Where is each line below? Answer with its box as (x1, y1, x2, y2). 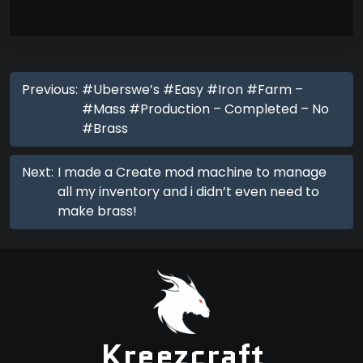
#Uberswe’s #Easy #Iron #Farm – (82, 80, 303, 100)
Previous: (22, 80, 78, 100)
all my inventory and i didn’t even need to (58, 182, 319, 202)
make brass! (58, 202, 137, 221)
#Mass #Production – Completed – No (82, 100, 329, 119)
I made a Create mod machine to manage (58, 163, 327, 182)
